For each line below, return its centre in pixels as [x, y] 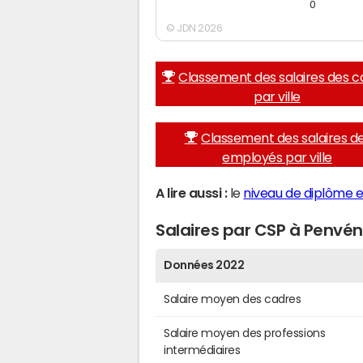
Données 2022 [204, 265]
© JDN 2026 [194, 28]
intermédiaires [202, 350]
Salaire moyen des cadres [233, 299]
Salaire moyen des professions [245, 333]
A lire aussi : [192, 192]
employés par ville [277, 157]
